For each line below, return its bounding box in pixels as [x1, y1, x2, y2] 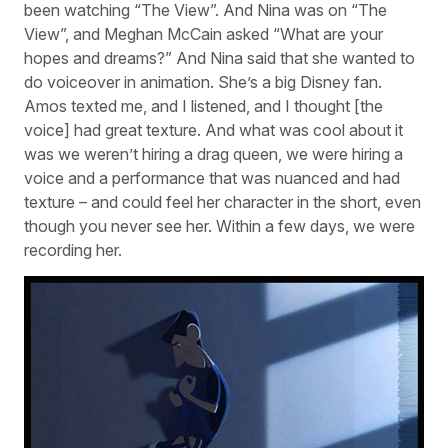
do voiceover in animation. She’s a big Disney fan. [24, 72, 382, 93]
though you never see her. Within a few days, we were [24, 216, 415, 237]
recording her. [24, 240, 122, 261]
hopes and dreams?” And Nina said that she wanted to [24, 48, 415, 69]
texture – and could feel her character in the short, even [24, 192, 421, 213]
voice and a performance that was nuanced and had [24, 168, 400, 189]
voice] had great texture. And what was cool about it [24, 120, 403, 141]
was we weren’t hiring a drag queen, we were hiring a [24, 144, 403, 165]
